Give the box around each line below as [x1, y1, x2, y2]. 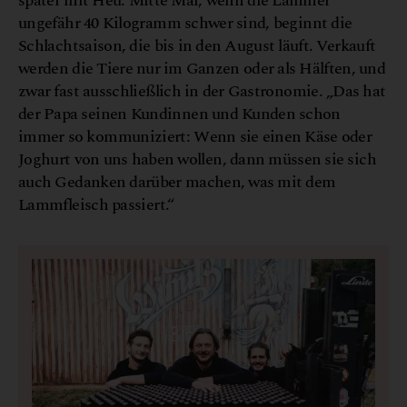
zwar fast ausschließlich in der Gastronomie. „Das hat [18, 78, 386, 104]
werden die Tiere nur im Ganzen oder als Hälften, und [18, 55, 386, 81]
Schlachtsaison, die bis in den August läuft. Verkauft [18, 33, 376, 58]
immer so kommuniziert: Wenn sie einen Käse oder [18, 124, 372, 149]
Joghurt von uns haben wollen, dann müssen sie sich [18, 146, 376, 172]
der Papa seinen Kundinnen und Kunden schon [18, 101, 341, 126]
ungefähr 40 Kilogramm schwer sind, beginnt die [18, 10, 352, 35]
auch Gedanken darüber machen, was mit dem [18, 169, 336, 194]
